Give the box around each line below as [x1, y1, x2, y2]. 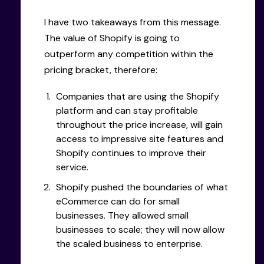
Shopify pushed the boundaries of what [56, 180, 228, 193]
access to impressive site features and [56, 132, 223, 145]
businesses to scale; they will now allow [56, 223, 225, 236]
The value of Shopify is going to [44, 31, 180, 44]
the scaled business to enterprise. [56, 237, 203, 250]
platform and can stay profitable [56, 104, 198, 117]
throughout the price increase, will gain [56, 118, 223, 131]
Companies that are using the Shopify [56, 90, 219, 103]
